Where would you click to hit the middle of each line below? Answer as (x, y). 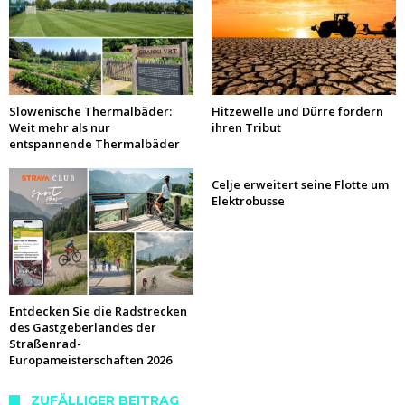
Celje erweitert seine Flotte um (300, 185)
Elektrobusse (248, 201)
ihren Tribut (246, 128)
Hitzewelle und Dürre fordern (297, 112)
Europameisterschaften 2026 (90, 360)
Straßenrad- (45, 344)
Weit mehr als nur (60, 128)
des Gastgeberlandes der (83, 328)
